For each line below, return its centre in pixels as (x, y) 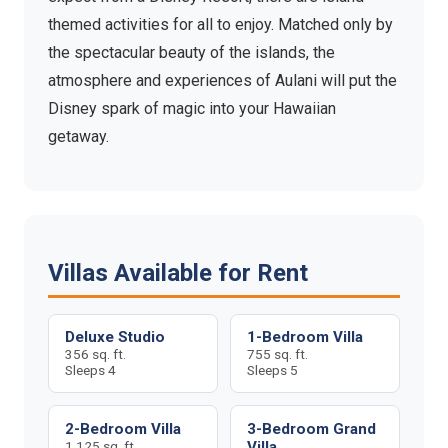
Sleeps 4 (90, 370)
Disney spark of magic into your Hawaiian (192, 108)
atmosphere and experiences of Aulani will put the (222, 80)
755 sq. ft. (277, 354)
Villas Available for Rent (178, 272)
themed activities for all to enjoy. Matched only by (220, 24)
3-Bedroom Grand (311, 428)
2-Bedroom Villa (123, 428)
